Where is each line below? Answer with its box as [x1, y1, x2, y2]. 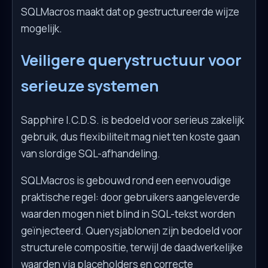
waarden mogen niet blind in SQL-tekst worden [21, 206, 235, 221]
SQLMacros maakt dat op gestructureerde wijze [21, 5, 239, 19]
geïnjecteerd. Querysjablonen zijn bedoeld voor [21, 223, 242, 237]
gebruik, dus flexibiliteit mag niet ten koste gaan [21, 129, 240, 144]
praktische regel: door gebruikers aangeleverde [21, 190, 240, 204]
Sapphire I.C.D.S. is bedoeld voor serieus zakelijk [21, 112, 244, 127]
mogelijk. [21, 22, 62, 36]
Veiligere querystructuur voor [21, 50, 242, 71]
